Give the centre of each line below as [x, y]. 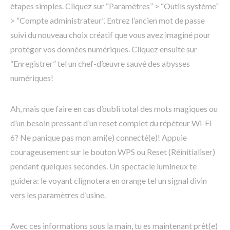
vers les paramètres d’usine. [58, 195]
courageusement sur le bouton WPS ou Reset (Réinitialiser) [113, 152]
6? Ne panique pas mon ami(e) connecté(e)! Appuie [99, 138]
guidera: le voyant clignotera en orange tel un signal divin [109, 181]
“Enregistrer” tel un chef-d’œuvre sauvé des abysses [100, 64]
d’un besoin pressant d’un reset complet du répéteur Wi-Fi [111, 123]
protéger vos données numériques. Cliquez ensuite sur [104, 49]
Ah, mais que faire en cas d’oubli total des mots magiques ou [114, 109]
